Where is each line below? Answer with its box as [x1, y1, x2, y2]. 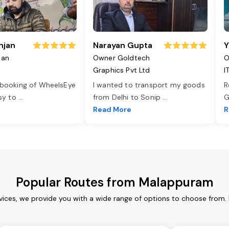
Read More [93, 105, 131, 114]
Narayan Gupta [93, 40, 152, 51]
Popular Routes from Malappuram [15, 174, 214, 191]
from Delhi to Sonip [93, 93, 163, 102]
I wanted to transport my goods [93, 80, 205, 90]
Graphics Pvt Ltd [93, 65, 150, 75]
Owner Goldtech [93, 53, 150, 63]
